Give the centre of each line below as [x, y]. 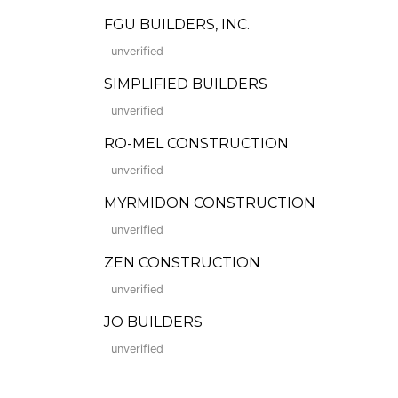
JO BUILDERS [153, 322]
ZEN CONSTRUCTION [182, 263]
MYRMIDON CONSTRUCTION [210, 203]
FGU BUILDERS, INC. [177, 24]
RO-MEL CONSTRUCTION [196, 143]
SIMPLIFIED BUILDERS [186, 84]
